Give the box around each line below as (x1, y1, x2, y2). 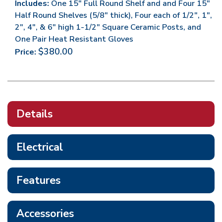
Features (16, 173, 60, 188)
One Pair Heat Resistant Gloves (15, 34, 133, 45)
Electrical (16, 140, 63, 155)
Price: (15, 47, 36, 57)
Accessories (16, 206, 74, 221)
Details (16, 107, 53, 121)
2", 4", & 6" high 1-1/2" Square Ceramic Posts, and (15, 22, 201, 33)
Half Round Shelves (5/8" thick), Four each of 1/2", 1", (15, 10, 212, 21)
